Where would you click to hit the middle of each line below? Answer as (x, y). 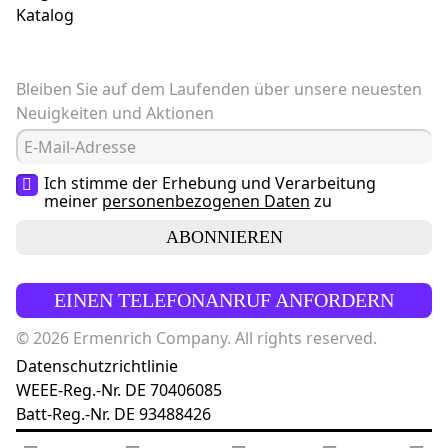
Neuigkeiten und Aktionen (115, 113)
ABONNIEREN (224, 237)
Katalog (45, 15)
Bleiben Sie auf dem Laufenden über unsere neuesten (219, 89)
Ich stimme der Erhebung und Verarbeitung (210, 183)
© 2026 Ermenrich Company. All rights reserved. (196, 338)
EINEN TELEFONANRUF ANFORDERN (224, 300)
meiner (73, 201)
